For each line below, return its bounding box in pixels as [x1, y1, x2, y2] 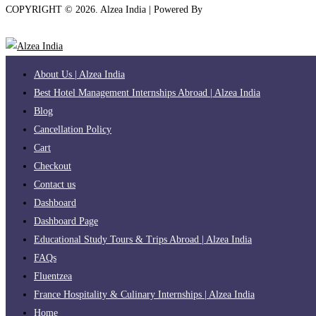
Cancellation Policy [34, 123, 111, 135]
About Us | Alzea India [34, 68, 125, 80]
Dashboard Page [34, 215, 98, 226]
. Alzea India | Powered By [95, 4, 205, 15]
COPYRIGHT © [6, 4, 75, 15]
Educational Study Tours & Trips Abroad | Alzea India [34, 233, 252, 245]
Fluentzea [34, 270, 72, 281]
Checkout [34, 160, 71, 171]
